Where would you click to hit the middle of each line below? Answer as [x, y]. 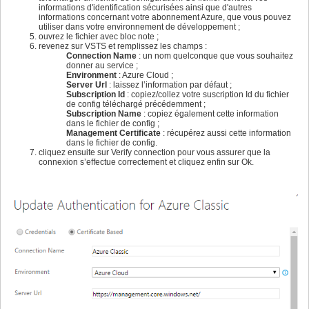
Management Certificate [113, 133]
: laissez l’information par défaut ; [169, 85]
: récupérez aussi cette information [226, 133]
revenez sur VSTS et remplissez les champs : [123, 47]
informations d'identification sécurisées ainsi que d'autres [145, 8]
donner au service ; [102, 66]
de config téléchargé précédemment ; [136, 104]
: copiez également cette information [210, 114]
